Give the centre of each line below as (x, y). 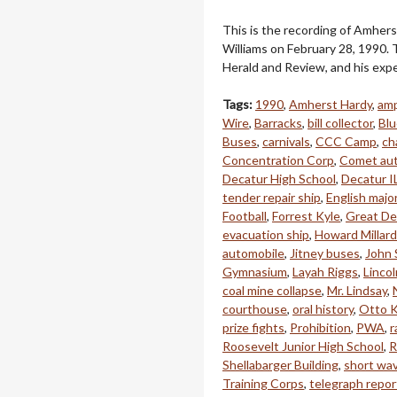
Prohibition (320, 327)
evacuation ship (266, 234)
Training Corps (263, 383)
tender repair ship (272, 197)
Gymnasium (255, 271)
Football (245, 215)
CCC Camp (346, 141)
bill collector (340, 122)
